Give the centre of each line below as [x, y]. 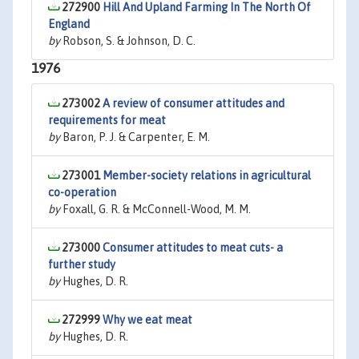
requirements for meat [107, 120]
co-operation [82, 192]
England [69, 24]
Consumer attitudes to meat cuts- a [193, 248]
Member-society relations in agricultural [207, 175]
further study [82, 264]
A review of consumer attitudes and [194, 103]
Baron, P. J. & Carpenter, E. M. [135, 137]
